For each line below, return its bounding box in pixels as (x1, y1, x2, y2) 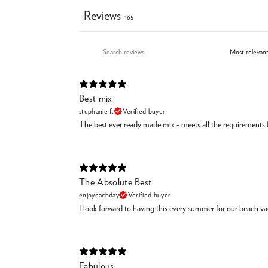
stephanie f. (79, 107, 114, 115)
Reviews (84, 10, 121, 22)
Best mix (79, 93, 112, 103)
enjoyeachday (79, 191, 119, 199)
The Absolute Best (79, 177, 152, 187)
